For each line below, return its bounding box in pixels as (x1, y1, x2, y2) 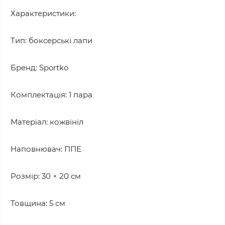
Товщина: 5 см (11, 198, 65, 208)
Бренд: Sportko (11, 62, 68, 72)
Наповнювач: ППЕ (11, 144, 81, 154)
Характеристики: (11, 8, 76, 18)
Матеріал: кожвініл (11, 117, 83, 127)
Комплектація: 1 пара (11, 89, 92, 99)
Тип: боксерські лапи (11, 35, 92, 45)
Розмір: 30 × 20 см (11, 171, 81, 181)
